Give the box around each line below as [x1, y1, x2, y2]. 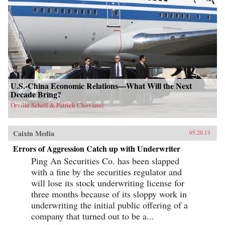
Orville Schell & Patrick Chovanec [11, 100, 104, 109]
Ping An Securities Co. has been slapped [31, 154, 179, 167]
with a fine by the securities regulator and [31, 165, 182, 178]
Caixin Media [13, 128, 54, 139]
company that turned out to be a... [31, 209, 154, 222]
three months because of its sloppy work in [31, 187, 187, 200]
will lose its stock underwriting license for [31, 176, 184, 189]
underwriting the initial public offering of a [31, 198, 188, 211]
